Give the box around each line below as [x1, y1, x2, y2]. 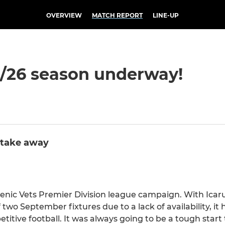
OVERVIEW [46, 12, 82, 20]
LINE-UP [153, 12, 179, 20]
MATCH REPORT [92, 12, 143, 20]
